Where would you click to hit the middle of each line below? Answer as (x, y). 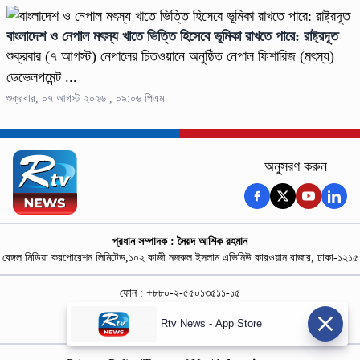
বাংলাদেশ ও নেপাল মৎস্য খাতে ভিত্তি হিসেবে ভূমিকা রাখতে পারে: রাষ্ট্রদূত (172, 36)
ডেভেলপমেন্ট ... (42, 77)
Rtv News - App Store (211, 323)
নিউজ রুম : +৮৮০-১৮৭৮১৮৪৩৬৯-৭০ (180, 309)
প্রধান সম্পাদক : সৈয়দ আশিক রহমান (180, 241)
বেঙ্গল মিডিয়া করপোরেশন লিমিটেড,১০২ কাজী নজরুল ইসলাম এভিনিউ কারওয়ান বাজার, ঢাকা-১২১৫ (180, 257)
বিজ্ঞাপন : (125, 325)
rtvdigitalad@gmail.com (198, 325)
